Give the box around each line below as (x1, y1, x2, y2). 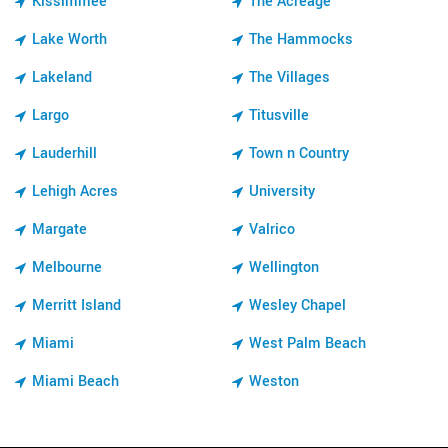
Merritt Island (32, 294, 121, 316)
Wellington (249, 256, 319, 278)
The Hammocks (249, 28, 353, 50)
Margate (32, 218, 87, 240)
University (249, 180, 315, 202)
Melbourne (32, 256, 102, 278)
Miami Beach (32, 370, 119, 392)
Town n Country (249, 142, 349, 164)
